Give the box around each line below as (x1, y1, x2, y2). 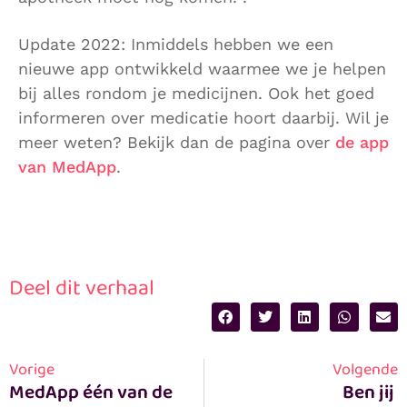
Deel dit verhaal (9, 271, 154, 307)
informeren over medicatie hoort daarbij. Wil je (18, 107, 389, 127)
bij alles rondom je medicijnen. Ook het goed (18, 83, 374, 103)
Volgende (333, 356, 398, 382)
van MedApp (18, 156, 116, 176)
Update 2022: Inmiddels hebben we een (18, 34, 333, 54)
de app (335, 132, 389, 152)
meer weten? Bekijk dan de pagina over (18, 132, 335, 152)
